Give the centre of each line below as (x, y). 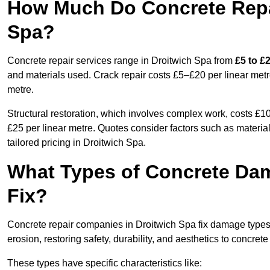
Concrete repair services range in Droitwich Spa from (121, 61)
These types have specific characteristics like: (105, 263)
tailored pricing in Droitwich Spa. (77, 143)
